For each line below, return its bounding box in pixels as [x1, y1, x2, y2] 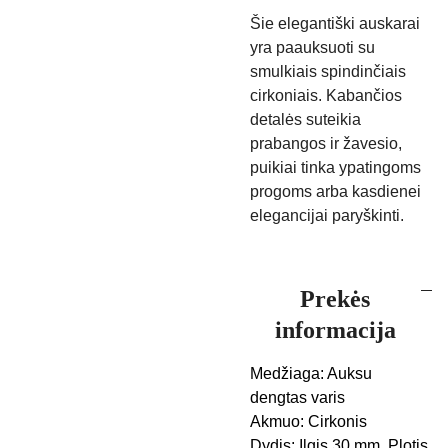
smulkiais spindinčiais [250, 63, 406, 80]
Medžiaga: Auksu [250, 365, 372, 382]
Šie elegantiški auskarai [250, 15, 420, 32]
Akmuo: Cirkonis [250, 413, 367, 430]
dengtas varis [250, 389, 345, 406]
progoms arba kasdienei [250, 183, 421, 200]
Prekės [300, 286, 371, 312]
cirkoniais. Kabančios [250, 87, 402, 104]
